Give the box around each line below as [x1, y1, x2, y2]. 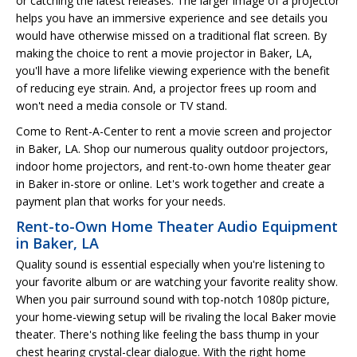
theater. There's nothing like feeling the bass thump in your [16, 326, 319, 342]
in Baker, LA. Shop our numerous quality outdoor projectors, [16, 140, 328, 156]
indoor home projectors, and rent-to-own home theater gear [16, 158, 331, 174]
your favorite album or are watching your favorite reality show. [16, 273, 338, 289]
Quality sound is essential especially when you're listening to [16, 256, 325, 272]
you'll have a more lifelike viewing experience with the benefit [16, 62, 330, 78]
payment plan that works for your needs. [16, 193, 226, 209]
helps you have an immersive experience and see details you [16, 10, 328, 25]
